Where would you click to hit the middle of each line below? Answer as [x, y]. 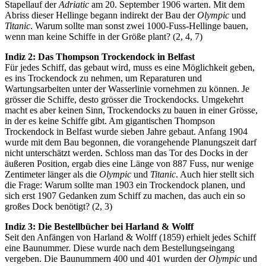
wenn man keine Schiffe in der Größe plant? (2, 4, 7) [104, 37]
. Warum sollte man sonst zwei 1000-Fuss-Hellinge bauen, [139, 26]
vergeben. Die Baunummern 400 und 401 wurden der [107, 259]
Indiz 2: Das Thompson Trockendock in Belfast [100, 57]
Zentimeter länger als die [52, 175]
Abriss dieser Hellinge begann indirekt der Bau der [101, 15]
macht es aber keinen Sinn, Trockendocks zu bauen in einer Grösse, [131, 110]
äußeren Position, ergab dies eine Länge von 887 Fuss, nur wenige [129, 164]
